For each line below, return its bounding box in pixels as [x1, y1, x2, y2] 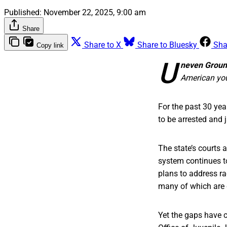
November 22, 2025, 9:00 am [44, 7, 146, 17]
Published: [4, 7, 42, 17]
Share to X [84, 40, 121, 50]
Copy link [36, 41, 64, 49]
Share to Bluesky [137, 40, 197, 50]
